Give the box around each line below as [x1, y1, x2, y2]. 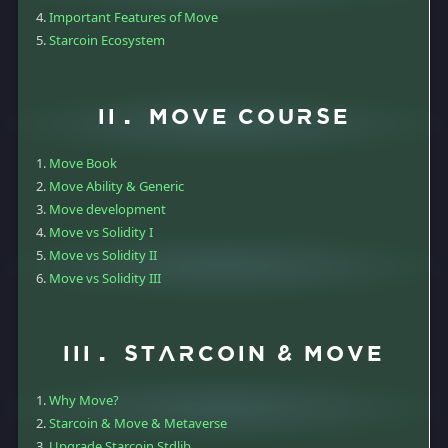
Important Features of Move [49, 8, 218, 27]
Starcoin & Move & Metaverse [49, 414, 227, 433]
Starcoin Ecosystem [49, 31, 165, 50]
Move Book [49, 153, 117, 172]
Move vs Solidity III [49, 268, 161, 287]
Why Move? [49, 391, 119, 410]
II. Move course [97, 106, 350, 130]
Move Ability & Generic [49, 176, 184, 195]
